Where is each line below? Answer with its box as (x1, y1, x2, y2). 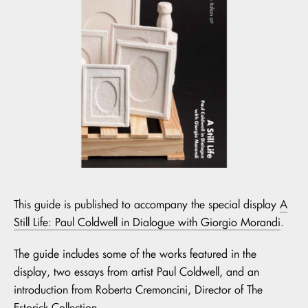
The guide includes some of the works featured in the (14, 247, 256, 261)
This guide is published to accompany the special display (14, 197, 280, 211)
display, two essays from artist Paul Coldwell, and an (14, 265, 259, 278)
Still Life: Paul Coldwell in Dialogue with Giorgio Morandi (14, 215, 280, 229)
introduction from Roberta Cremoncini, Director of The (14, 283, 263, 296)
